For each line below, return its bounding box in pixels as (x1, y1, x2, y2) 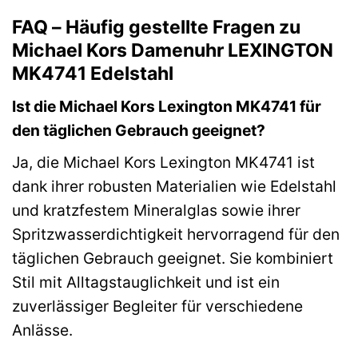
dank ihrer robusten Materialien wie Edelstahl (12, 176, 336, 196)
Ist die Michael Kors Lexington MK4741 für (12, 97, 321, 117)
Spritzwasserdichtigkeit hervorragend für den (12, 224, 340, 244)
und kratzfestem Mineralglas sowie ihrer (12, 200, 300, 220)
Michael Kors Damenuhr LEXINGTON (12, 38, 333, 62)
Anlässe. (12, 320, 73, 340)
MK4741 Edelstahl (12, 62, 173, 85)
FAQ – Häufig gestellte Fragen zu (12, 15, 300, 38)
